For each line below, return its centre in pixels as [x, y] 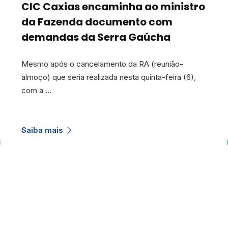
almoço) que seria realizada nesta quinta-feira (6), [109, 77]
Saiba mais [42, 130]
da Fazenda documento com [97, 22]
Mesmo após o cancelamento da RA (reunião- [102, 64]
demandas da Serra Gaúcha [96, 37]
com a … [36, 91]
